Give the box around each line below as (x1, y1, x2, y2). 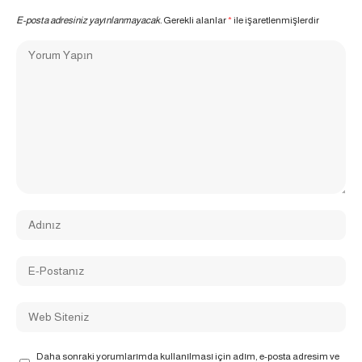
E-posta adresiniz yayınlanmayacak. (16, 14, 162, 26)
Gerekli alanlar (163, 14, 228, 26)
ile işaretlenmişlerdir (232, 14, 319, 26)
